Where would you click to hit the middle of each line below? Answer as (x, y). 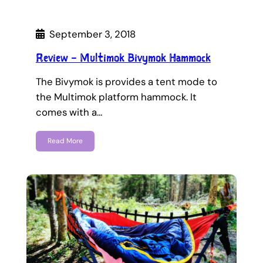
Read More (65, 141)
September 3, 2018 (92, 34)
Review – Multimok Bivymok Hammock (123, 57)
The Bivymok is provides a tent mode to (126, 81)
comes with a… (69, 112)
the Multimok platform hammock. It (116, 97)
